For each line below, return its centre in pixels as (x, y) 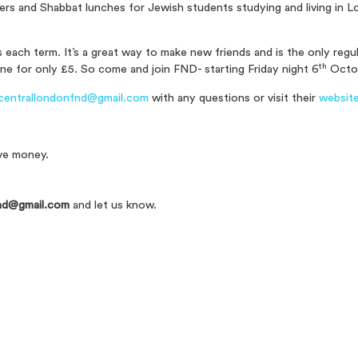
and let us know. (113, 205)
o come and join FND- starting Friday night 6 (203, 70)
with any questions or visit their (234, 97)
